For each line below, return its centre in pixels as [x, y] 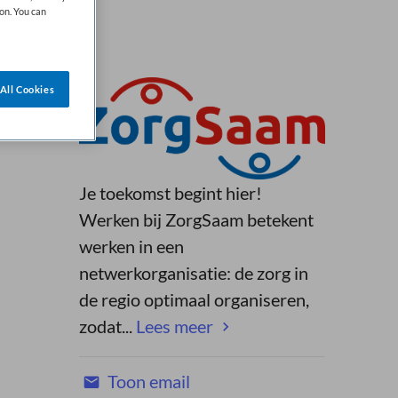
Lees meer [174, 326]
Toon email [147, 381]
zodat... [107, 326]
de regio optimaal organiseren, [194, 299]
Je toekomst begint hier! [170, 192]
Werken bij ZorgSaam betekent [196, 219]
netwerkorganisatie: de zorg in [193, 272]
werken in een [131, 246]
